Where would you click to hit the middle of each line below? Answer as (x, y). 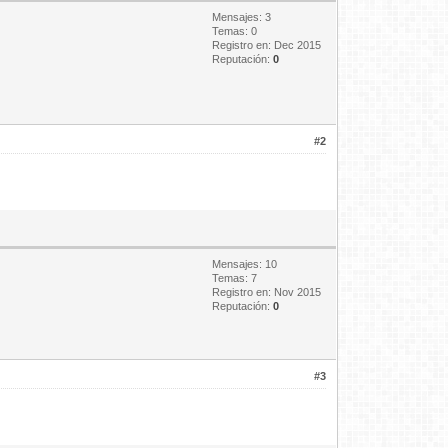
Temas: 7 (235, 278)
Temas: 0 (235, 31)
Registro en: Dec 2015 (267, 45)
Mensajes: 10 (245, 264)
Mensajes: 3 (242, 17)
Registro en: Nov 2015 (267, 292)
